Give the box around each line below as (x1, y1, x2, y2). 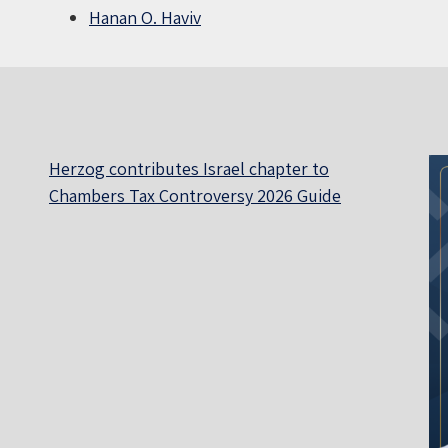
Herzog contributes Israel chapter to (49, 157, 329, 181)
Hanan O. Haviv (89, 6, 201, 30)
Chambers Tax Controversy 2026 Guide (49, 184, 341, 208)
